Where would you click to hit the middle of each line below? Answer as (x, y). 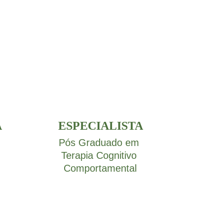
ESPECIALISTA (100, 126)
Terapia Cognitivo (100, 155)
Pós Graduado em (100, 143)
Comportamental (100, 168)
